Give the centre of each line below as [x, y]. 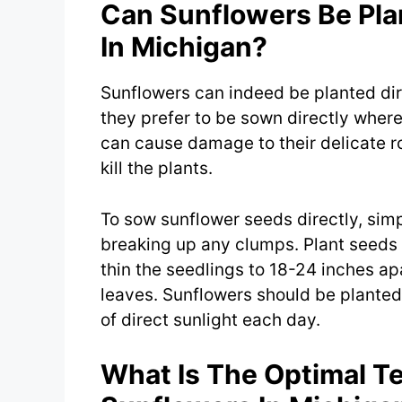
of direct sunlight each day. [210, 319]
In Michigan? [184, 47]
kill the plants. [157, 169]
